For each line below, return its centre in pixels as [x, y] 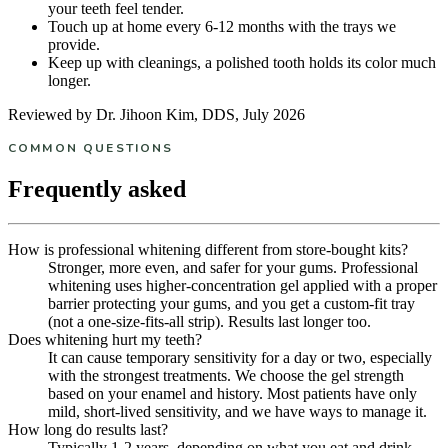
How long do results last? [88, 429]
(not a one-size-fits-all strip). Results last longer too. [209, 321]
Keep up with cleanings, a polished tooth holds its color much [242, 62]
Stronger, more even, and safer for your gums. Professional [233, 267]
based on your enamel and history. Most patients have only [232, 393]
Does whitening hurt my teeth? [105, 339]
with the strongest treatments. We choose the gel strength [226, 375]
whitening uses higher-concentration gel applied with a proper [242, 285]
